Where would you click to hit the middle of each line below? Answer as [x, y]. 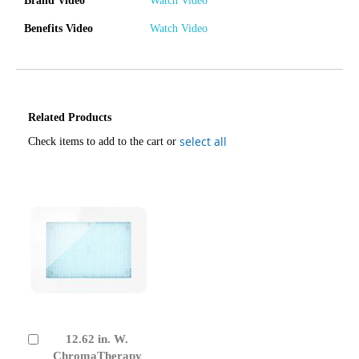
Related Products [70, 117]
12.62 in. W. [97, 339]
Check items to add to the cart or [104, 141]
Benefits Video [58, 28]
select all [203, 141]
